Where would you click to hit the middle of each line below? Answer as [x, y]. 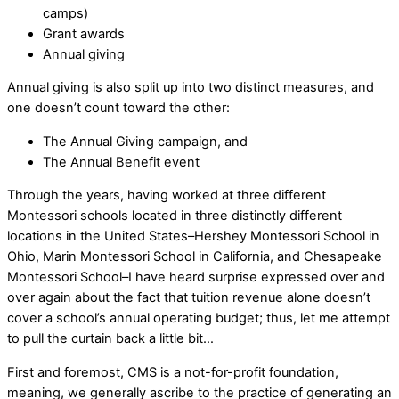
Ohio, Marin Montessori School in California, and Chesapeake [195, 257]
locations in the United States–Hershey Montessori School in [193, 236]
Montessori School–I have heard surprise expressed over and [196, 277]
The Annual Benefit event [121, 162]
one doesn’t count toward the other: [118, 108]
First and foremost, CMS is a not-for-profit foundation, [173, 372]
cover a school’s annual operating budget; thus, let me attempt [199, 318]
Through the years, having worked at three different [167, 195]
